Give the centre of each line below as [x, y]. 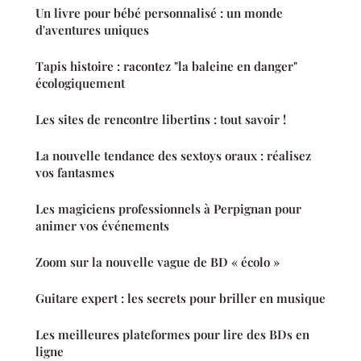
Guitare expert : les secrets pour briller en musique [180, 298]
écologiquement [80, 83]
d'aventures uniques [92, 29]
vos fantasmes [75, 172]
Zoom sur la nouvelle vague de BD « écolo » [158, 261]
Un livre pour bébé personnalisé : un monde [159, 12]
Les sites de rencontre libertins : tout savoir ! [161, 119]
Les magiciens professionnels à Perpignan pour [168, 208]
